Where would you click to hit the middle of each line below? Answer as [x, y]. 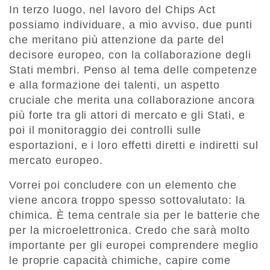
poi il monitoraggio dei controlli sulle [105, 130]
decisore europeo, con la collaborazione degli [130, 55]
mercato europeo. [56, 161]
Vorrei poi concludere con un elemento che [123, 185]
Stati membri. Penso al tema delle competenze [133, 70]
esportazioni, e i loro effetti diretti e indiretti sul [134, 146]
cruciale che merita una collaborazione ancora [132, 100]
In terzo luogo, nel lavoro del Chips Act [112, 10]
